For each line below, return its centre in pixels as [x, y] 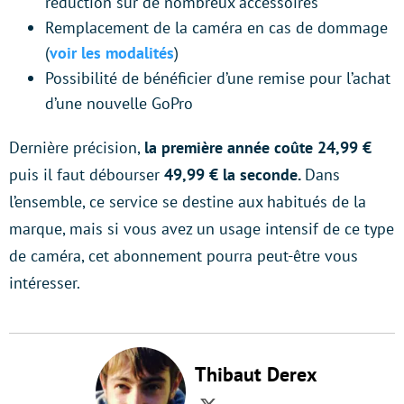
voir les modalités [112, 53]
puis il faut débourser [87, 174]
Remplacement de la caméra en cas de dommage [216, 28]
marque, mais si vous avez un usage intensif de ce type [202, 229]
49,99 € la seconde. [234, 174]
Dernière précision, [77, 147]
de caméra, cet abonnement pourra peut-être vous [184, 256]
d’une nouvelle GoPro [119, 103]
